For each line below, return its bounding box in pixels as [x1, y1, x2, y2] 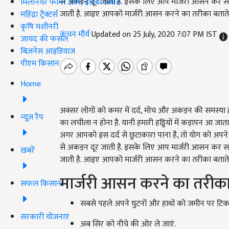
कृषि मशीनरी [20, 19, 58, 34]
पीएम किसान [20, 56, 59, 71]
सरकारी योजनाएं [20, 210, 70, 224]
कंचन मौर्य [60, 28, 91, 41]
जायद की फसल [20, 32, 68, 46]
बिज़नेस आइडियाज [20, 44, 75, 58]
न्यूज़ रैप [20, 110, 43, 124]
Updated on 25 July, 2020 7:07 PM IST [91, 28, 219, 41]
